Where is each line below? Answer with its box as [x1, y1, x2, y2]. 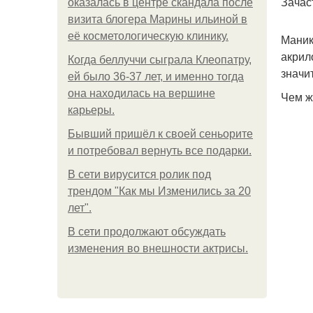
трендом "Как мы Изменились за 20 [68, 185, 251, 197]
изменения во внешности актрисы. [68, 242, 248, 254]
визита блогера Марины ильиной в [68, 13, 247, 25]
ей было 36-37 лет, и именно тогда [68, 71, 244, 82]
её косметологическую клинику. [68, 30, 228, 42]
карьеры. [68, 104, 115, 116]
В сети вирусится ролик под [68, 168, 211, 180]
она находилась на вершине [68, 87, 215, 99]
